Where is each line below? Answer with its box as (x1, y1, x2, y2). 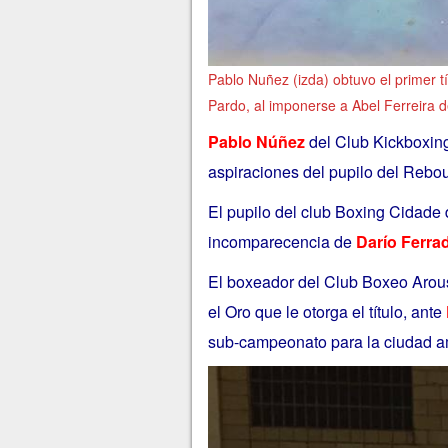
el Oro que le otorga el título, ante (207, 299, 446, 323)
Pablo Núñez (207, 130, 305, 154)
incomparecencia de (207, 229, 356, 253)
